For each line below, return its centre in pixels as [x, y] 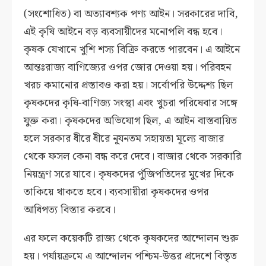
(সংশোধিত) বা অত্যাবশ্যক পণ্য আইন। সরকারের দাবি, [131, 14]
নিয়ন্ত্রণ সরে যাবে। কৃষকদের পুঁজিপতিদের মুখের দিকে [129, 175]
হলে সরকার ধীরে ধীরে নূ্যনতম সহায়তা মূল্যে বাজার [124, 139]
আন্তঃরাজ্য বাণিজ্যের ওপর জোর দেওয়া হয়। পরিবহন [128, 68]
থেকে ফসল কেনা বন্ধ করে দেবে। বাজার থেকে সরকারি [133, 157]
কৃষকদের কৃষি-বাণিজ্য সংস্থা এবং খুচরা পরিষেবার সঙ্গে [131, 103]
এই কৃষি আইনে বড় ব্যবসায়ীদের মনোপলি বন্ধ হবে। [123, 32]
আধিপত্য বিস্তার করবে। [70, 210]
